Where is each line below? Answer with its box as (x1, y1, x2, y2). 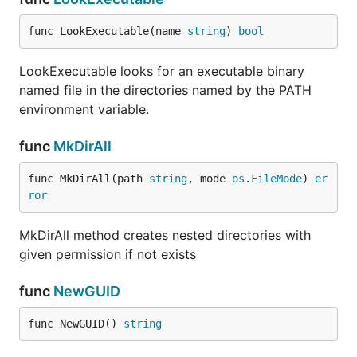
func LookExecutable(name (28, 25, 187, 37)
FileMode (251, 172, 302, 185)
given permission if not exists (19, 246, 196, 262)
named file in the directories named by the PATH (19, 82, 312, 98)
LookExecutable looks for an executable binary (19, 63, 304, 79)
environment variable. (19, 101, 149, 117)
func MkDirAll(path (28, 172, 149, 185)
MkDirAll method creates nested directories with (19, 227, 311, 243)
